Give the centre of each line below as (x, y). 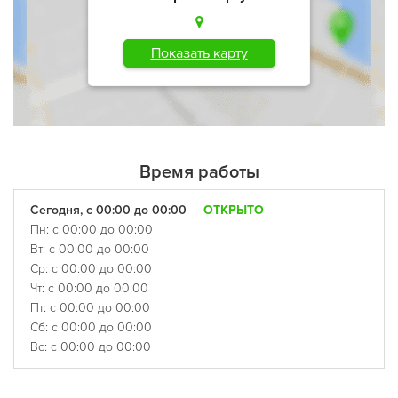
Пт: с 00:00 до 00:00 (90, 308)
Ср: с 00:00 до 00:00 (91, 269)
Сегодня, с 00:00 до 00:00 (110, 210)
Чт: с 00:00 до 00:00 (89, 288)
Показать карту (199, 53)
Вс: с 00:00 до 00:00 (91, 347)
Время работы (199, 172)
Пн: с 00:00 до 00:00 (92, 230)
